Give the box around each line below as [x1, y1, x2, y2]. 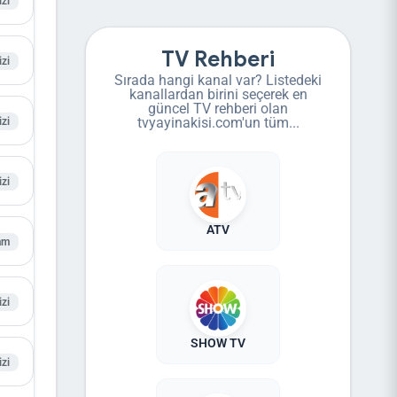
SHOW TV [191, 336, 245, 350]
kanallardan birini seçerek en [128, 86, 307, 103]
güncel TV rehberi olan [148, 100, 288, 117]
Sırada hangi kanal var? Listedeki [114, 72, 322, 89]
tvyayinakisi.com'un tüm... [136, 114, 300, 131]
